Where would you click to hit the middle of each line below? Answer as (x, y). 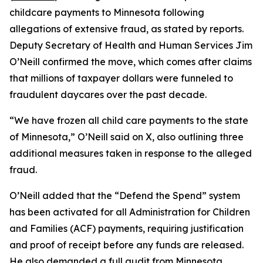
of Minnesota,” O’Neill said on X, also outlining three (127, 137)
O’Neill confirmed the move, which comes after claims (131, 62)
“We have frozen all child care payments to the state (129, 120)
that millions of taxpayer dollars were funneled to (121, 78)
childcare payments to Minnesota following (107, 12)
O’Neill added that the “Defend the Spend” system (125, 195)
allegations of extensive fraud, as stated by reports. (127, 29)
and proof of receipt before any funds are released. (127, 245)
